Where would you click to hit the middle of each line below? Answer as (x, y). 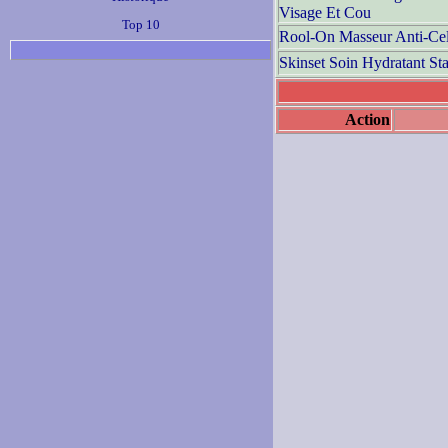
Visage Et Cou (325, 12)
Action (367, 119)
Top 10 (140, 24)
